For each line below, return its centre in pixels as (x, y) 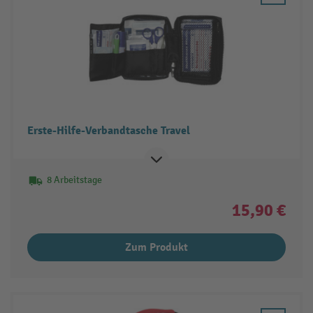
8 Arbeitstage (74, 180)
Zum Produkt (156, 247)
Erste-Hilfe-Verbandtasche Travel (108, 130)
